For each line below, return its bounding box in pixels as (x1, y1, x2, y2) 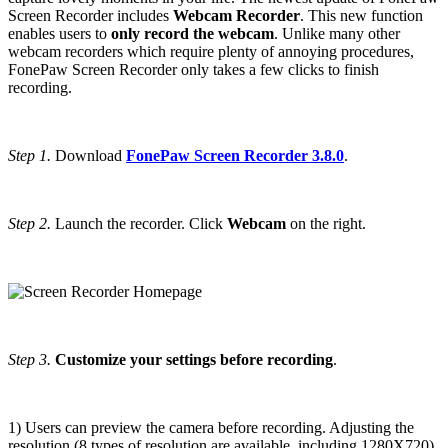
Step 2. (8, 214, 51, 232)
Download (51, 146, 126, 164)
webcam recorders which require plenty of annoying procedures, (8, 42, 414, 60)
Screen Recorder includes (8, 6, 173, 24)
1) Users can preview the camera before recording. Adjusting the (8, 418, 414, 436)
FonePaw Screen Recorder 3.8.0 (126, 146, 344, 164)
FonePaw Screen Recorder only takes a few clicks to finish (8, 60, 379, 78)
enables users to (8, 24, 111, 42)
